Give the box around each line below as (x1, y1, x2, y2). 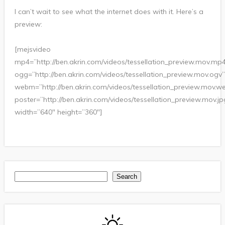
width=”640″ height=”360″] (14, 107, 102, 117)
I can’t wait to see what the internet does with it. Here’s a (14, 7, 203, 16)
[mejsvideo (14, 44, 51, 54)
